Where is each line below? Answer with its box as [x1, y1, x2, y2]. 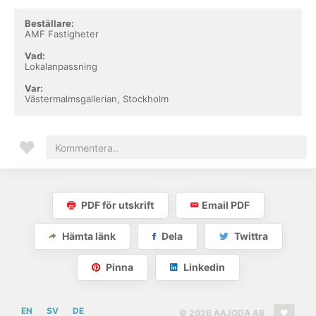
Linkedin [181, 261, 225, 273]
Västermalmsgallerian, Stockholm [25, 93, 169, 104]
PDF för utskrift [78, 199, 154, 211]
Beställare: [25, 18, 74, 29]
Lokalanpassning [25, 61, 97, 72]
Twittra [231, 230, 268, 242]
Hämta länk [59, 230, 116, 242]
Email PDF [201, 199, 250, 211]
